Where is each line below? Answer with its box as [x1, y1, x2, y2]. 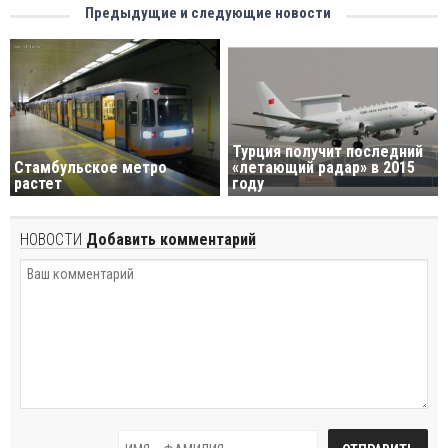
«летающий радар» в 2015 [232, 158, 416, 178]
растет [14, 174, 62, 194]
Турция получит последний [232, 142, 424, 162]
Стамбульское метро [14, 158, 167, 178]
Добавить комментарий [82, 230, 256, 250]
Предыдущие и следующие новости [85, 3, 331, 22]
